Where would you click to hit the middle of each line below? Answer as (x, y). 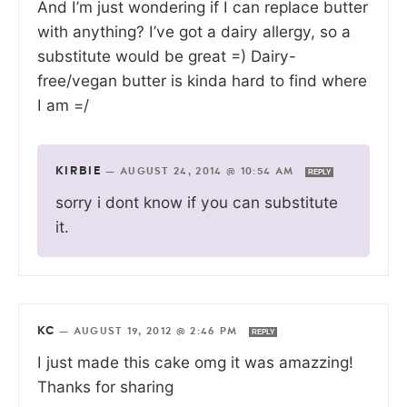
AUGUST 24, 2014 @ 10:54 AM (208, 172)
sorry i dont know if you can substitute (197, 203)
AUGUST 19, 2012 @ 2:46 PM (157, 332)
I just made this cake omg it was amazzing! (195, 362)
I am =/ (63, 105)
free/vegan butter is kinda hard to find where (202, 81)
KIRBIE (79, 172)
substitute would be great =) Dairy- (167, 56)
